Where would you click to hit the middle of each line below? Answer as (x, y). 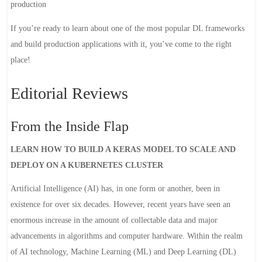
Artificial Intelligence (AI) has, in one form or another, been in (115, 189)
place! (20, 60)
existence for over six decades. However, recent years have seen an (120, 205)
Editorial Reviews (69, 94)
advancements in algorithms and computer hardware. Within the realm (126, 236)
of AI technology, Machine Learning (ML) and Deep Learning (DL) (123, 252)
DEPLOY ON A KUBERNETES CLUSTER (87, 165)
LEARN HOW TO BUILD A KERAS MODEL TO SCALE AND (123, 149)
